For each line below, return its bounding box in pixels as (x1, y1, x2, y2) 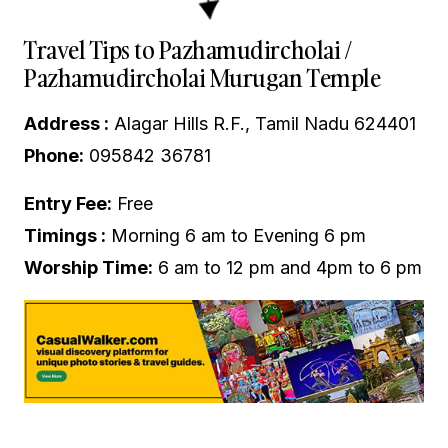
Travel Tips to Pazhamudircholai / (24, 33, 352, 67)
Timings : (24, 225, 106, 247)
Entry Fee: (24, 193, 112, 215)
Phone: (24, 145, 84, 167)
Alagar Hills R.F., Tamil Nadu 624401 (109, 113, 416, 135)
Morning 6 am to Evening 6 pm (106, 225, 366, 247)
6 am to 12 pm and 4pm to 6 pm (153, 257, 422, 279)
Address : (24, 113, 109, 135)
